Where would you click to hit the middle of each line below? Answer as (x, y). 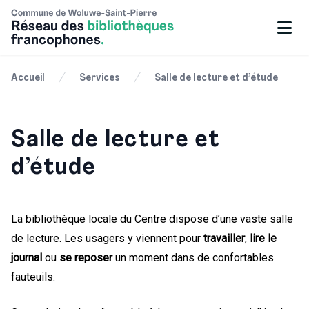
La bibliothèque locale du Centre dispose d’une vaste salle (152, 219)
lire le (263, 238)
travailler (224, 238)
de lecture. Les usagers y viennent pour (107, 238)
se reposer (86, 258)
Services (100, 78)
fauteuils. (33, 277)
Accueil (28, 78)
